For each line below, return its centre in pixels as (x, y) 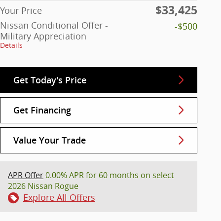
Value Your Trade (50, 140)
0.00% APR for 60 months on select (109, 175)
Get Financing (42, 110)
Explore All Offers (59, 198)
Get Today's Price (50, 80)
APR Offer (26, 175)
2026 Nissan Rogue (43, 186)
